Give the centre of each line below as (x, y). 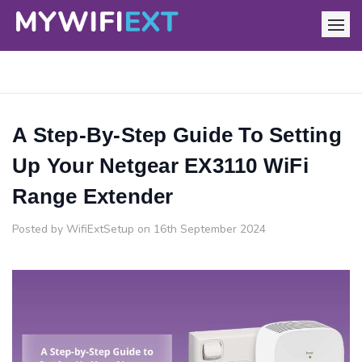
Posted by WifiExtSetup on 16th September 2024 (139, 229)
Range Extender (93, 196)
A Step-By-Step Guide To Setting (177, 135)
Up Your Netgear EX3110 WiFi (160, 166)
